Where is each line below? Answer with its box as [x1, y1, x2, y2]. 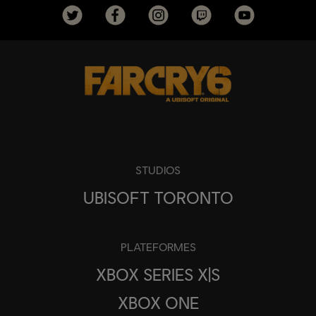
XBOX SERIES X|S [96, 264, 220, 285]
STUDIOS [135, 163, 181, 177]
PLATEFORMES [120, 240, 196, 254]
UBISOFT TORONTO [83, 187, 233, 208]
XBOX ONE [117, 292, 199, 313]
